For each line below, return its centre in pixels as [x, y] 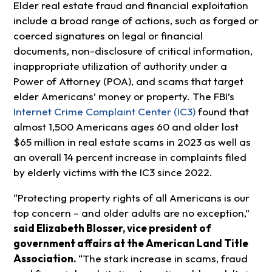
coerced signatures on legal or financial [108, 36]
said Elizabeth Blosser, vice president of [112, 228]
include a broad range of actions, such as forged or [136, 21]
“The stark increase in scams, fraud [163, 259]
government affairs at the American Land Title [131, 243]
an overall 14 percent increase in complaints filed [130, 157]
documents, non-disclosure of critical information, [133, 51]
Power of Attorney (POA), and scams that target [128, 81]
